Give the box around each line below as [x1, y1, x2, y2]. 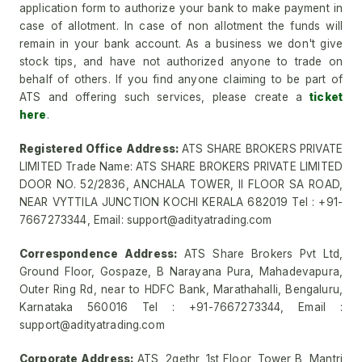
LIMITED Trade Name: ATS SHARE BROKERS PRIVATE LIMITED [19, 160, 343, 173]
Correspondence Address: [19, 247, 178, 260]
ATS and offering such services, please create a [19, 90, 310, 103]
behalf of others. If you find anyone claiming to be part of [19, 73, 343, 86]
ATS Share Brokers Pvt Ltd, [177, 247, 343, 260]
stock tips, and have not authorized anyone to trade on [19, 55, 343, 68]
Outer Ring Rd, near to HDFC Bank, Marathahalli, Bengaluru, [19, 283, 343, 296]
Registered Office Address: [19, 142, 179, 155]
